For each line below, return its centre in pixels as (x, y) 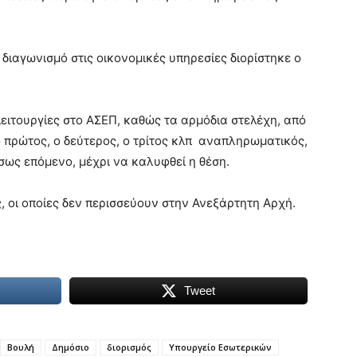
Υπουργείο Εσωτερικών (220, 347)
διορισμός (129, 347)
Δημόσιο (71, 347)
